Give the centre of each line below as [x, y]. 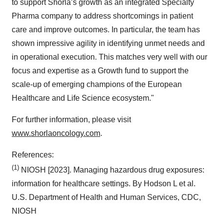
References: [33, 154]
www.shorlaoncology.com [56, 133]
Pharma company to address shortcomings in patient [102, 16]
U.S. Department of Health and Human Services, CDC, [106, 197]
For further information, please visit [71, 119]
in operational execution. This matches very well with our [109, 57]
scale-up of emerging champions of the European [97, 84]
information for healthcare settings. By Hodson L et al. [104, 183]
